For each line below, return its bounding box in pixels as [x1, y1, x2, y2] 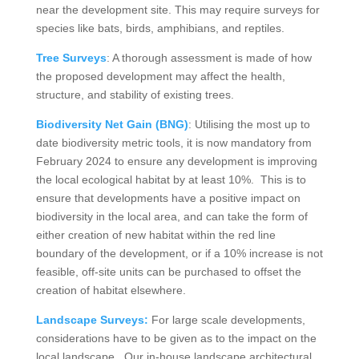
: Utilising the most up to [188, 117, 310, 131]
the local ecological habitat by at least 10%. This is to [35, 172, 306, 186]
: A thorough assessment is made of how [106, 50, 312, 64]
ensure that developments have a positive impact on [35, 191, 301, 204]
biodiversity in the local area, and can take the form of [35, 209, 308, 223]
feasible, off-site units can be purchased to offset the [35, 264, 301, 278]
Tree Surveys [35, 50, 107, 64]
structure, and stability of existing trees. [35, 87, 234, 101]
